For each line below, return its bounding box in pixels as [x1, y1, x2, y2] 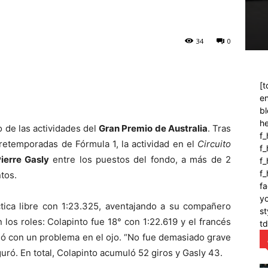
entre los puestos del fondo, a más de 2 [49, 153, 232, 165]
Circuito [197, 138, 231, 150]
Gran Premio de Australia [99, 122, 208, 134]
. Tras [207, 122, 231, 134]
